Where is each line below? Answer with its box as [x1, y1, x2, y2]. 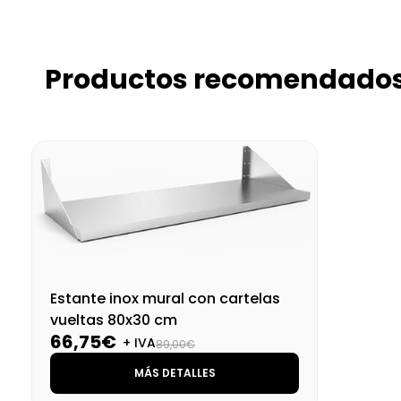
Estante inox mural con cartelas [50, 288, 280, 310]
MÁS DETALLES [133, 365, 216, 381]
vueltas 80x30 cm [50, 310, 177, 331]
